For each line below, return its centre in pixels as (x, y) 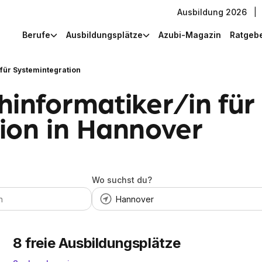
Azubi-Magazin (190, 35)
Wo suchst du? (122, 180)
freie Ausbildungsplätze (103, 243)
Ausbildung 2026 (212, 12)
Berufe (36, 35)
